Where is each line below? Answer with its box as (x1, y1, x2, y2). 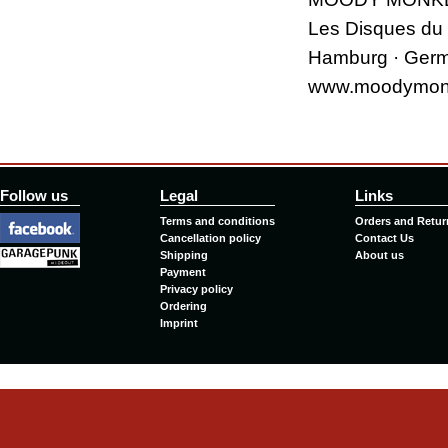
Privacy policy (160, 282, 233, 295)
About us (355, 248, 404, 261)
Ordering (160, 299, 207, 312)
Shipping (160, 248, 208, 261)
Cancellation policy (160, 231, 261, 244)
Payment (160, 265, 206, 278)
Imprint (160, 316, 198, 329)
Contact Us (355, 231, 414, 244)
